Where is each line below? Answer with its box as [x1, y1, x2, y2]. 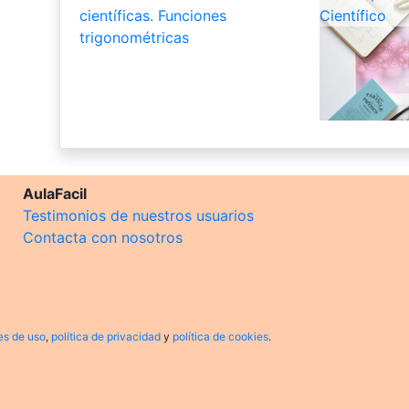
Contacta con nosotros [23, 227, 183, 246]
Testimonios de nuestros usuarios [23, 205, 254, 225]
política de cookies [173, 329, 268, 343]
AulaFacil [23, 184, 87, 203]
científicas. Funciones [79, 5, 226, 25]
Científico [319, 5, 386, 25]
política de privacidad [51, 329, 161, 343]
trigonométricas [79, 27, 189, 47]
